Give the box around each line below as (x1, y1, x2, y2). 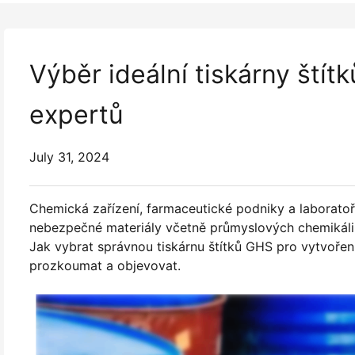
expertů (29, 99, 124, 130)
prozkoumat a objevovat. (29, 258, 181, 273)
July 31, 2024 (29, 149, 109, 165)
